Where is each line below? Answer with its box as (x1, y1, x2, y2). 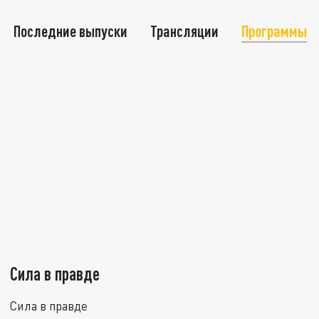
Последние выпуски (14, 21, 128, 41)
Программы (241, 21, 308, 41)
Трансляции (150, 21, 219, 41)
